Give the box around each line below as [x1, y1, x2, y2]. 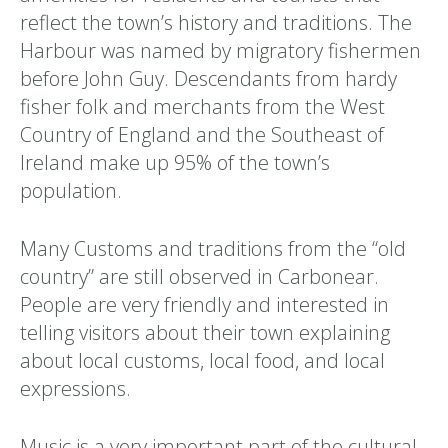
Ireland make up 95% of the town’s [20, 149, 330, 176]
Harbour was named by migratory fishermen [20, 37, 421, 64]
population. [20, 177, 122, 204]
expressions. [20, 375, 131, 402]
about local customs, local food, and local [20, 347, 385, 374]
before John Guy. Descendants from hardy [20, 65, 397, 92]
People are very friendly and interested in [20, 291, 389, 318]
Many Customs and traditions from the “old [20, 235, 406, 262]
